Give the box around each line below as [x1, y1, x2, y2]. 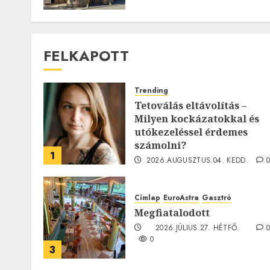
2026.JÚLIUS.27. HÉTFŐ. [155, 222, 240, 233]
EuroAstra [163, 192, 199, 203]
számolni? [134, 139, 186, 152]
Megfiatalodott [134, 206, 210, 219]
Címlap [134, 192, 160, 203]
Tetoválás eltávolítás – [134, 99, 246, 112]
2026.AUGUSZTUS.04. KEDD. [146, 155, 249, 166]
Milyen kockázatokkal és [134, 112, 259, 125]
